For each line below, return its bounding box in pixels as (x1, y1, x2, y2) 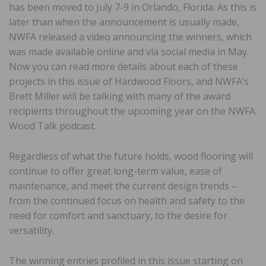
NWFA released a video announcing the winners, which (9, 30, 252, 44)
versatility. (9, 224, 54, 237)
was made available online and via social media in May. (9, 45, 249, 59)
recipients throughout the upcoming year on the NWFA (9, 104, 255, 118)
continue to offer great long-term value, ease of (9, 164, 222, 178)
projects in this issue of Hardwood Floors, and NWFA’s (9, 75, 249, 88)
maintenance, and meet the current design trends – (9, 179, 237, 193)
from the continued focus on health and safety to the (9, 194, 245, 208)
